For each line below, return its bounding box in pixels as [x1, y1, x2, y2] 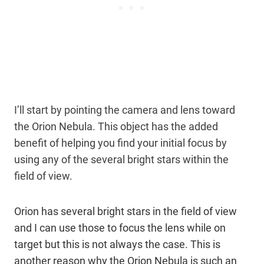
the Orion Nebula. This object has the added [14, 120, 218, 133]
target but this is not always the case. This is [14, 237, 220, 250]
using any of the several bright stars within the [14, 153, 229, 166]
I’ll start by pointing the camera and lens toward [14, 103, 235, 116]
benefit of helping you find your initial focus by [14, 136, 227, 149]
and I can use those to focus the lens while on [14, 221, 226, 234]
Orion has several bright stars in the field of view [14, 204, 237, 217]
